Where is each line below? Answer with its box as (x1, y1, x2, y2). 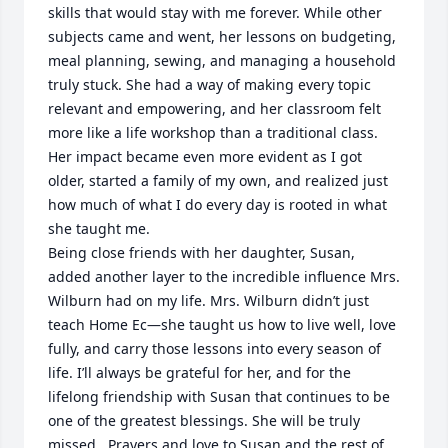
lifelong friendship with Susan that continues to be (48, 387, 390, 406)
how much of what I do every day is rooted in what (48, 195, 387, 214)
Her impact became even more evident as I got (48, 147, 362, 166)
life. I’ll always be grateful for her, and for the (48, 363, 351, 382)
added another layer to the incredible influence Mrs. (48, 267, 400, 286)
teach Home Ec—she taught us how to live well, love (48, 315, 396, 334)
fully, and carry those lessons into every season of (48, 339, 381, 358)
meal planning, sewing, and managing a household (48, 51, 396, 70)
